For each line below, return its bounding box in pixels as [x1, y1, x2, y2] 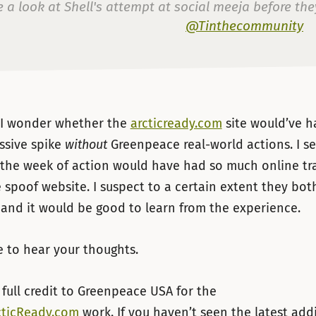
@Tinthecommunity [186, 17, 303, 34]
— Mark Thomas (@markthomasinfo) [129, 35, 284, 46]
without [64, 136, 107, 152]
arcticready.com [130, 115, 222, 131]
